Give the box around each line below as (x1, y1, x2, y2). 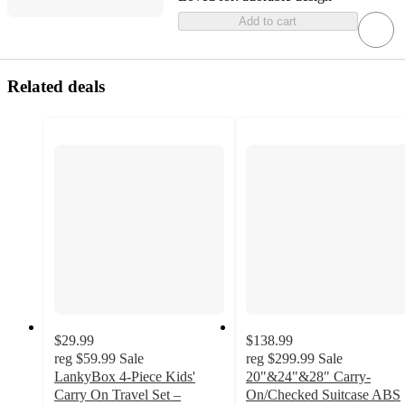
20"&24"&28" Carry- (246, 369, 371, 385)
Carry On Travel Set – (54, 387, 181, 403)
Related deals (7, 77, 105, 97)
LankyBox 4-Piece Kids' (54, 369, 195, 385)
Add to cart (239, 14, 297, 29)
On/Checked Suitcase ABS (246, 387, 400, 403)
